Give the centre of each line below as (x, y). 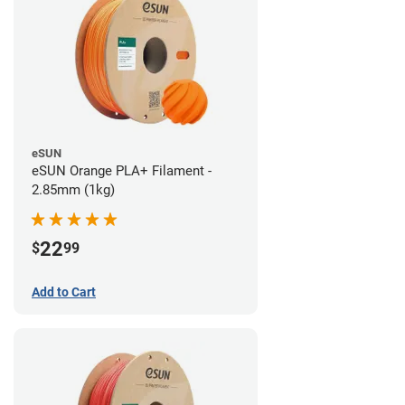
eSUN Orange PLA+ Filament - (122, 170)
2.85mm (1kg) (73, 189)
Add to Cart (64, 292)
